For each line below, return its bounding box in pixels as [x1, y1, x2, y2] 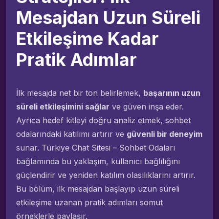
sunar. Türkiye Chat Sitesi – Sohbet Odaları [16, 142, 175, 153]
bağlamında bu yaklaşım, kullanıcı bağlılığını [16, 156, 180, 166]
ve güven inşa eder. [109, 101, 184, 111]
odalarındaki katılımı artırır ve [16, 129, 127, 139]
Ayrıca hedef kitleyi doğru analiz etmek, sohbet [16, 115, 191, 125]
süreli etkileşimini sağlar [16, 101, 109, 111]
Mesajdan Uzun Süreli [16, 6, 200, 28]
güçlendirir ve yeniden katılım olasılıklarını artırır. [16, 170, 196, 180]
